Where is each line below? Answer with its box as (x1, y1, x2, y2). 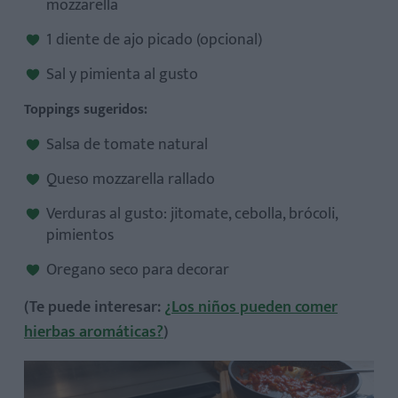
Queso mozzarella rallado (46, 165, 215, 193)
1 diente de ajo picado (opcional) (46, 26, 262, 53)
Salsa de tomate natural (46, 131, 208, 158)
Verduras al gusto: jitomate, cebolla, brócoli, (46, 200, 338, 227)
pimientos (46, 221, 114, 249)
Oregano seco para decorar (46, 256, 229, 283)
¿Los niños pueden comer (164, 293, 338, 321)
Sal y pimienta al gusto (46, 60, 198, 88)
